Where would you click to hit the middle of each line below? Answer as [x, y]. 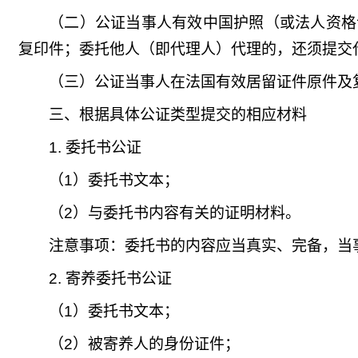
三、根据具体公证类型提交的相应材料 [178, 115]
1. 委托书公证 [95, 147]
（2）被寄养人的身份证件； [144, 344]
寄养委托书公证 [119, 278]
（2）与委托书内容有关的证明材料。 [175, 213]
